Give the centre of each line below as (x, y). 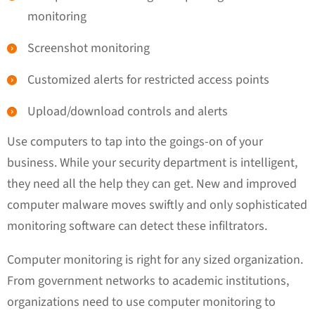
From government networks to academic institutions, (148, 281)
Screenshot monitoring (89, 48)
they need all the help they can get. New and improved (152, 184)
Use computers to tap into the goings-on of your (135, 141)
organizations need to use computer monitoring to (141, 302)
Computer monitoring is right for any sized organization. (155, 259)
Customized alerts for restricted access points (148, 79)
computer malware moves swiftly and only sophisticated (157, 205)
